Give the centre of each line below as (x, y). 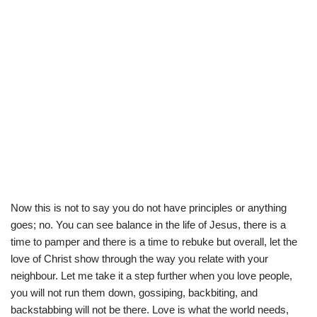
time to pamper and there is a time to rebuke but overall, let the (154, 241)
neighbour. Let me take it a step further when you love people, (151, 275)
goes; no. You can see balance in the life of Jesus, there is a (148, 224)
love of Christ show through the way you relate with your (139, 258)
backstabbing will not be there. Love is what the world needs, (150, 309)
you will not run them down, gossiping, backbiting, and (134, 292)
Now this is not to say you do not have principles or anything (149, 207)
